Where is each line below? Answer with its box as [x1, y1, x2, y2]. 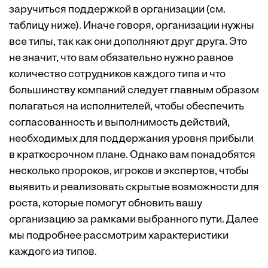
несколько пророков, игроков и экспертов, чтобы [9, 166, 249, 178]
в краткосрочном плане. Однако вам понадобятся [9, 150, 255, 162]
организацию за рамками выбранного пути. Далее [9, 214, 258, 226]
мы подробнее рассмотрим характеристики [9, 230, 229, 242]
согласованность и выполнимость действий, [9, 117, 230, 129]
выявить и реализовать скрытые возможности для [9, 182, 259, 194]
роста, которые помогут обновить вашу [9, 198, 202, 210]
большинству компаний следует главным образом [9, 85, 259, 97]
